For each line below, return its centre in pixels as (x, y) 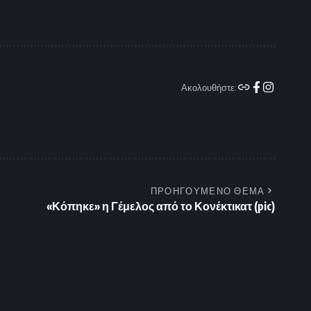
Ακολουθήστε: (209, 88)
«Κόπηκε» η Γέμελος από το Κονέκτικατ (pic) (161, 206)
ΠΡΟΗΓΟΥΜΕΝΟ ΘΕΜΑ (208, 191)
